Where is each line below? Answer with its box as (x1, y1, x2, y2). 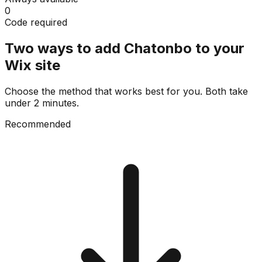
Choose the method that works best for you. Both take (5, 85, 248, 97)
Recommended (5, 118, 71, 130)
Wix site (5, 56, 60, 74)
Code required (5, 16, 67, 28)
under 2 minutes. (5, 96, 79, 109)
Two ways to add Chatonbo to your (5, 39, 244, 57)
